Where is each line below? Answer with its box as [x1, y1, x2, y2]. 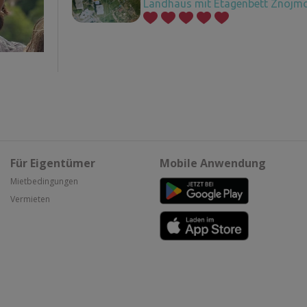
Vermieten [10, 193, 50, 205]
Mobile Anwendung [160, 155, 266, 171]
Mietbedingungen [10, 175, 78, 187]
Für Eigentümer [10, 155, 95, 171]
